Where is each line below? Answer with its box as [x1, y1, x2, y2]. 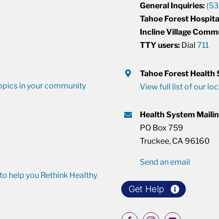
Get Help [128, 184, 165, 195]
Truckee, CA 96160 [140, 136, 210, 146]
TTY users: [140, 41, 180, 50]
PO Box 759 [140, 123, 184, 133]
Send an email [140, 157, 191, 167]
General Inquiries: [140, 1, 205, 10]
